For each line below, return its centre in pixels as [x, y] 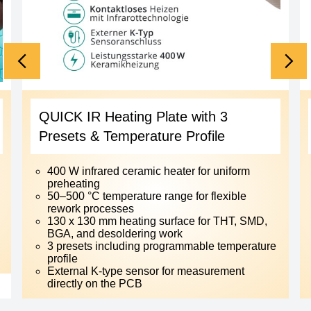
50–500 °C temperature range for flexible [147, 196]
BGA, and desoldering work [115, 234]
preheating [74, 184]
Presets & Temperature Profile [132, 136]
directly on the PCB [95, 284]
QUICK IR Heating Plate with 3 [133, 117]
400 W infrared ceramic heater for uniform [149, 171]
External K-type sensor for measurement [146, 271]
